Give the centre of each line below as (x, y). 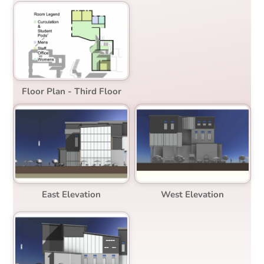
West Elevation (193, 194)
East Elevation (72, 194)
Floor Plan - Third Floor (71, 91)
